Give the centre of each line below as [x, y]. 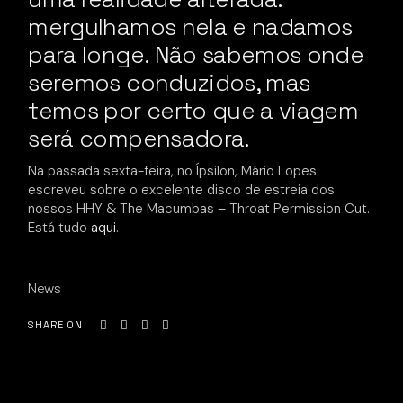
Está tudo [60, 228]
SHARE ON [55, 325]
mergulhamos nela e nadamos [190, 27]
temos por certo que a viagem [193, 111]
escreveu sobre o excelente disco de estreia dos [182, 190]
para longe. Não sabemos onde [196, 55]
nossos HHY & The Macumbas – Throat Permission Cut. [199, 209]
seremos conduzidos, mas [169, 83]
